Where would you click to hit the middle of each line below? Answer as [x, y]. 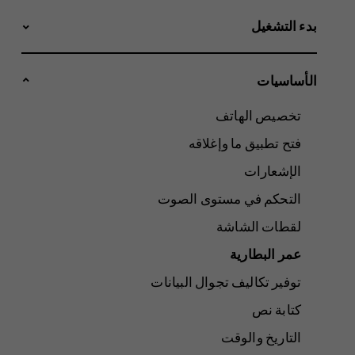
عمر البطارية [266, 254]
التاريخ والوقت [261, 338]
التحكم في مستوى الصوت [229, 198]
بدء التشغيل [284, 25]
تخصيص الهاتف [259, 115]
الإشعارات [273, 170]
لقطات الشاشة [259, 227]
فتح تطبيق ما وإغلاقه [245, 143]
